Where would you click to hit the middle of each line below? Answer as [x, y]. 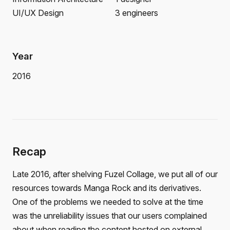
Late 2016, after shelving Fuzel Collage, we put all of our [115, 174]
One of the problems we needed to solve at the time [108, 202]
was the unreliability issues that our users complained [110, 215]
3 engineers [137, 13]
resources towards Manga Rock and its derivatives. [107, 188]
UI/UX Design [38, 13]
